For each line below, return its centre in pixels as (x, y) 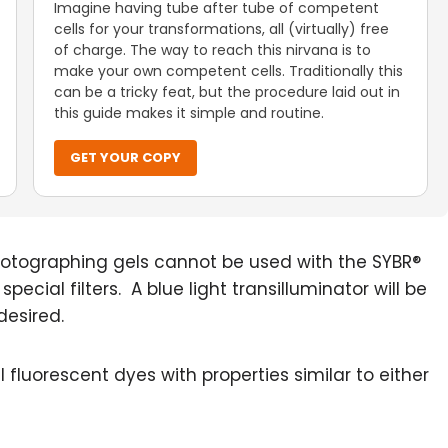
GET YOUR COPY (126, 157)
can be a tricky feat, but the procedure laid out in (227, 92)
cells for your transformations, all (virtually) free (222, 29)
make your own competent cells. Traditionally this (229, 71)
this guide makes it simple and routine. (189, 113)
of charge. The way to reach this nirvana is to (213, 50)
